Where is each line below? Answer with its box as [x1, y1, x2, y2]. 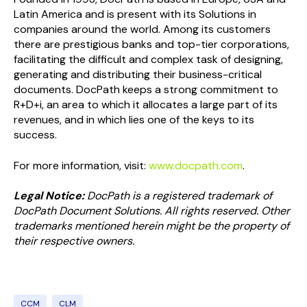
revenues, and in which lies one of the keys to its [14, 112, 254, 127]
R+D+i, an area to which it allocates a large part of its [14, 97, 278, 112]
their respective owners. [14, 233, 134, 248]
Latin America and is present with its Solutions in [14, 7, 256, 22]
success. [14, 127, 57, 143]
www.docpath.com [149, 158, 243, 173]
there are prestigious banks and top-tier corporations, [14, 37, 289, 52]
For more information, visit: [14, 158, 149, 173]
